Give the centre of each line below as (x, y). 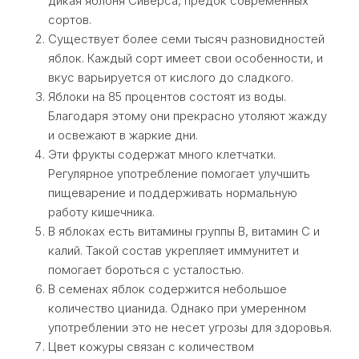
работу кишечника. (101, 212)
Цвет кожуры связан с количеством (151, 347)
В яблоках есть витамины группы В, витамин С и (184, 231)
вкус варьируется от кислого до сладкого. (171, 77)
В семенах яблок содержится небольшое (167, 289)
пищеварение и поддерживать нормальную (173, 193)
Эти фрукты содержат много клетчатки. (162, 154)
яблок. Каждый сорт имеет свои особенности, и (186, 58)
